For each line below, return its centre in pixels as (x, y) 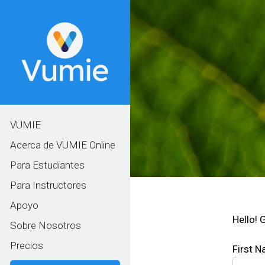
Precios (27, 245)
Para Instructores (48, 185)
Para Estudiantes (47, 165)
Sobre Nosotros (46, 225)
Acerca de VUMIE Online (63, 145)
